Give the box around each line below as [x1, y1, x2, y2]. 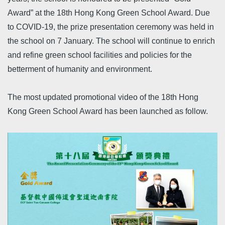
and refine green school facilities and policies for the [8, 51, 192, 59]
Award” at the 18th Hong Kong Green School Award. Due [8, 9, 210, 17]
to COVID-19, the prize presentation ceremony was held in [8, 23, 214, 31]
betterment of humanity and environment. [8, 65, 152, 73]
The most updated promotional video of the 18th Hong [8, 93, 198, 101]
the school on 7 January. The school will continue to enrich [8, 37, 215, 45]
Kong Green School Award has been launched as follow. [8, 107, 208, 116]
